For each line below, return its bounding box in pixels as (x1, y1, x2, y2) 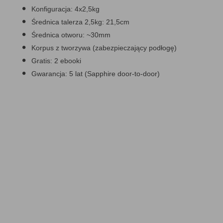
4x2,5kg (73, 5, 100, 13)
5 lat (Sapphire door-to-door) (67, 70, 160, 78)
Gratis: (31, 57, 52, 65)
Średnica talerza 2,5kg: (31, 18, 104, 26)
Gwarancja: (31, 70, 67, 78)
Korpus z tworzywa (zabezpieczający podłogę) (31, 44, 177, 52)
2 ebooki (52, 57, 81, 65)
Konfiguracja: (31, 5, 73, 13)
